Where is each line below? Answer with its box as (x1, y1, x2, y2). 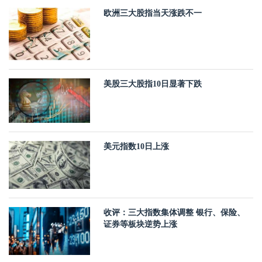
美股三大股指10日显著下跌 (104, 80, 202, 89)
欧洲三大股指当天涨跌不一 (104, 9, 202, 18)
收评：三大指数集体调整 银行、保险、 (104, 208, 246, 217)
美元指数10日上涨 (104, 142, 170, 151)
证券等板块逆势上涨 (104, 220, 178, 229)
